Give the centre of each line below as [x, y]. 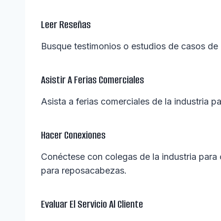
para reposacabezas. [84, 171]
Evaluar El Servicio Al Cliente [92, 204]
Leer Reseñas [66, 25]
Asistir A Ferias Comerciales [92, 80]
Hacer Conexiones [73, 135]
